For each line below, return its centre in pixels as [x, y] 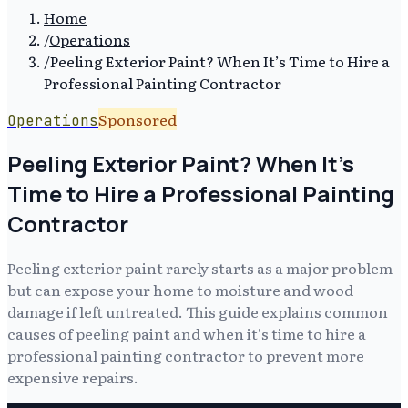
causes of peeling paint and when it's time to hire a [187, 333]
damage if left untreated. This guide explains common [198, 311]
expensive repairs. [73, 377]
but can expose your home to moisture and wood [180, 289]
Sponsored [138, 119]
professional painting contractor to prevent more [186, 355]
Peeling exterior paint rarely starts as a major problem [200, 267]
